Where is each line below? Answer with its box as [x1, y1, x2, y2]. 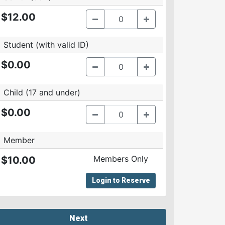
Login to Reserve [91, 176, 150, 184]
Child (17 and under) [4, 87, 80, 97]
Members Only [93, 154, 148, 164]
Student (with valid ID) [4, 40, 89, 50]
